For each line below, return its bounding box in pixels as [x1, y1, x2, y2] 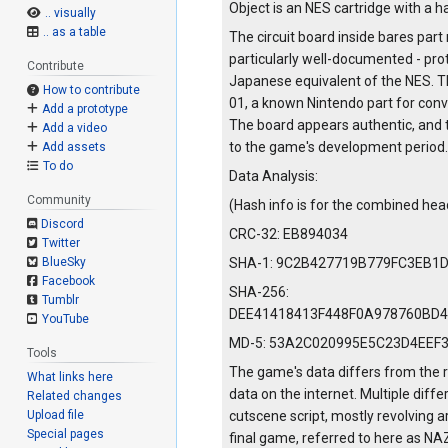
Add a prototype [41, 102, 128, 117]
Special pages [27, 426, 105, 441]
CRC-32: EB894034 [229, 225, 348, 242]
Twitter [41, 235, 80, 250]
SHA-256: [229, 283, 289, 300]
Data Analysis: [229, 167, 318, 184]
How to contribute [42, 83, 140, 98]
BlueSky [41, 254, 86, 269]
